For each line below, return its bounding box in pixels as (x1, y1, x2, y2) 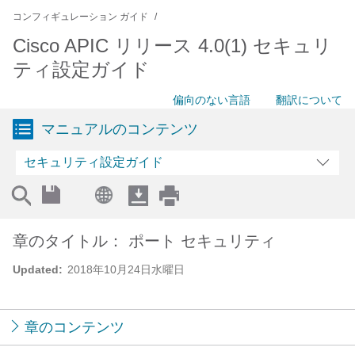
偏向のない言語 (173, 94, 250, 106)
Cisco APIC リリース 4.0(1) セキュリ (13, 35, 332, 56)
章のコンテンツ (25, 319, 124, 335)
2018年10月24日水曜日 (67, 263, 185, 276)
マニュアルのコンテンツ (41, 121, 198, 137)
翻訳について (276, 94, 342, 106)
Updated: (13, 263, 63, 276)
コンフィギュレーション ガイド (13, 11, 148, 22)
